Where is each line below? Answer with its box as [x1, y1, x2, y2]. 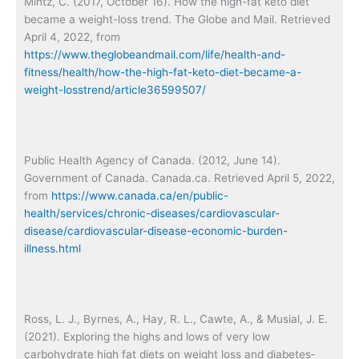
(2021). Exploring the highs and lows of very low [24, 329, 270, 343]
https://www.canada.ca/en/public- [51, 188, 228, 202]
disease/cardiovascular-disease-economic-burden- [24, 224, 288, 237]
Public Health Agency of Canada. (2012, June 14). [24, 153, 280, 167]
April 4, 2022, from [24, 30, 120, 43]
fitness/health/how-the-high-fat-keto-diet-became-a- [24, 66, 301, 79]
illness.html [24, 241, 81, 255]
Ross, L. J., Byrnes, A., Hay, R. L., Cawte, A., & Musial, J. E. [24, 312, 328, 325]
